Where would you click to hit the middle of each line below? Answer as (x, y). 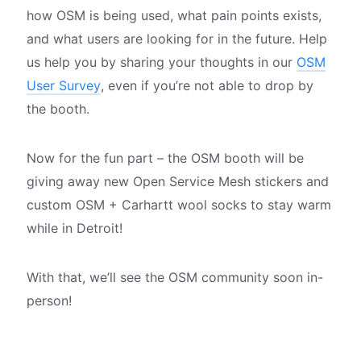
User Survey (63, 85)
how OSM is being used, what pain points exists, (174, 15)
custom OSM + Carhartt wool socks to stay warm (178, 204)
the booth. (58, 108)
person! (49, 300)
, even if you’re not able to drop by (207, 85)
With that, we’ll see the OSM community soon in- (174, 277)
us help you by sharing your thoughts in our (161, 62)
